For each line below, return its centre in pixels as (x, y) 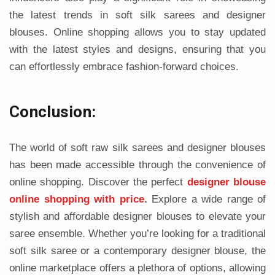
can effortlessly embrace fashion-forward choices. (124, 67)
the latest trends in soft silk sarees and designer (137, 15)
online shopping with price (77, 199)
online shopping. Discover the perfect (98, 182)
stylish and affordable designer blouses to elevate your (137, 217)
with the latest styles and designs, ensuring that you (137, 50)
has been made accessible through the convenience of (137, 165)
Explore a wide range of (206, 199)
